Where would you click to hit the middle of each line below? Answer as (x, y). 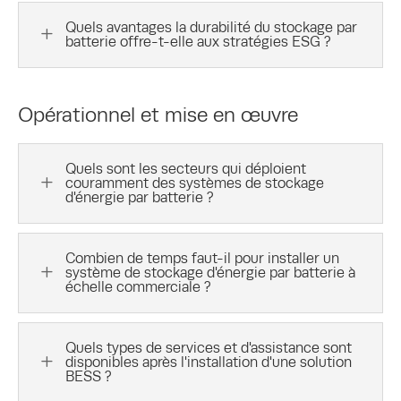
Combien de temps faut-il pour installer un (202, 258)
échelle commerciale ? (138, 286)
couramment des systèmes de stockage (195, 183)
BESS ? (89, 376)
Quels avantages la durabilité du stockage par (211, 27)
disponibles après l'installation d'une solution (209, 362)
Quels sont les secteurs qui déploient (186, 168)
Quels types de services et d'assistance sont (209, 347)
